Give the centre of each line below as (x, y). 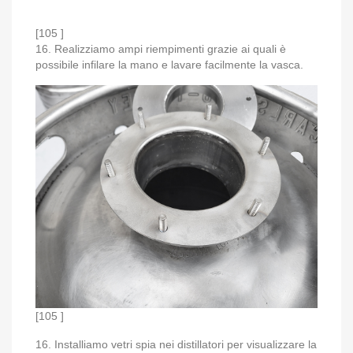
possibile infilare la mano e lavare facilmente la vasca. (169, 64)
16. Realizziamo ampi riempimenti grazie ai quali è (161, 48)
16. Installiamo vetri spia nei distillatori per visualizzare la (176, 345)
